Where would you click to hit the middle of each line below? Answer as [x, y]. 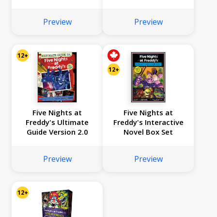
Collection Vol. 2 [148, 14]
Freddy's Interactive [148, 122]
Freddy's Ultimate [57, 122]
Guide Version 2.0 [57, 132]
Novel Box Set [148, 132]
